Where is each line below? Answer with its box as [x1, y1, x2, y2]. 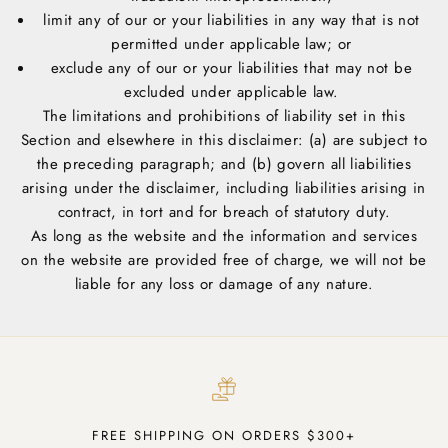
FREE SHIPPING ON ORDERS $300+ [92, 426, 356, 446]
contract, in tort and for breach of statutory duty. [57, 201, 391, 224]
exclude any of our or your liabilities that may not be [50, 57, 413, 80]
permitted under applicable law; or [111, 33, 352, 56]
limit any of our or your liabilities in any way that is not [43, 9, 420, 32]
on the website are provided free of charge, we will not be [21, 249, 427, 272]
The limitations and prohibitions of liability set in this [42, 105, 406, 128]
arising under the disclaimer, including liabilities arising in [22, 177, 426, 200]
